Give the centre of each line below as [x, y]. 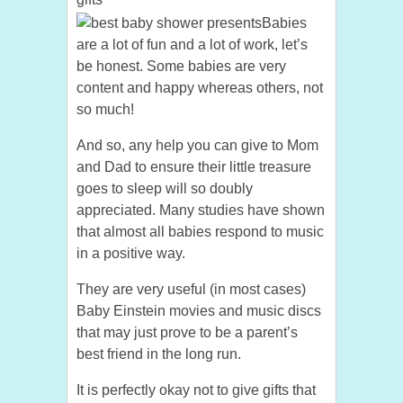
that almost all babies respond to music [200, 232]
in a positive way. [131, 254]
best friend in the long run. [159, 354]
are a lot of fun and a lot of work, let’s [192, 45]
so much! [105, 110]
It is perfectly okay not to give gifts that [196, 390]
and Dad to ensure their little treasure [194, 167]
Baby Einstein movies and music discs [199, 311]
